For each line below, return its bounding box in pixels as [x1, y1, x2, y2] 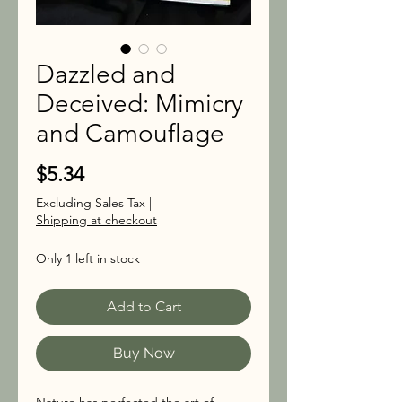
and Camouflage [36, 118, 224, 148]
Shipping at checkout [36, 212, 157, 228]
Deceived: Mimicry [36, 89, 243, 118]
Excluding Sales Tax [36, 195, 145, 211]
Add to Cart [106, 298, 181, 315]
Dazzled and [36, 59, 175, 89]
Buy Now [112, 345, 175, 362]
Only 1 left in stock [36, 250, 140, 267]
